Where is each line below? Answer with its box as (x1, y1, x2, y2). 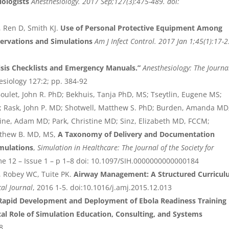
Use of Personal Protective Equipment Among (60, 23, 223, 33)
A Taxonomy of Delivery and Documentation (58, 129, 215, 140)
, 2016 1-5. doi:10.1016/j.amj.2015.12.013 (33, 182, 172, 193)
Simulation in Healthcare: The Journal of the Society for (37, 143, 215, 153)
